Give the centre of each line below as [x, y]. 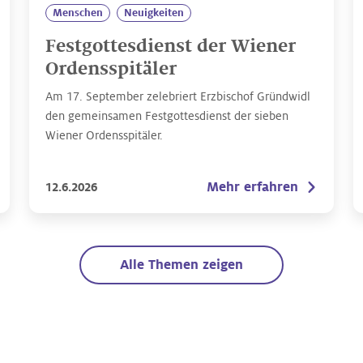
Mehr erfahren [252, 187]
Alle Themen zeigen [181, 265]
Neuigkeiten [154, 13]
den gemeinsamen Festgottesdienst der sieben [167, 116]
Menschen [78, 13]
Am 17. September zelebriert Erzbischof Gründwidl [178, 96]
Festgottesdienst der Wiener [171, 46]
